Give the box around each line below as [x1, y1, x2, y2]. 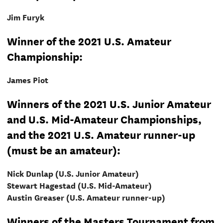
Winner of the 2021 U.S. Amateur [6, 33, 171, 49]
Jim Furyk [6, 10, 44, 23]
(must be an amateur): [6, 142, 120, 158]
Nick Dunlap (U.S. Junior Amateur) [6, 167, 139, 180]
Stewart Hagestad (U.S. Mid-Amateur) [6, 179, 152, 192]
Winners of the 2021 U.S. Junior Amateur [6, 96, 211, 111]
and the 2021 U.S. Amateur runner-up [6, 126, 195, 142]
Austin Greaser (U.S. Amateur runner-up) [6, 191, 165, 204]
